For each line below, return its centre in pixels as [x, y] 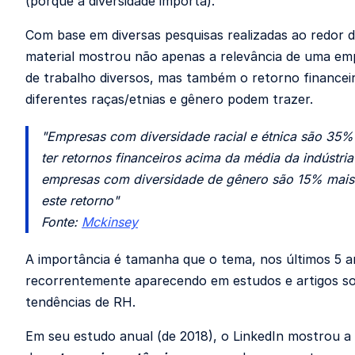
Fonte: [61, 222]
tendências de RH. [80, 302]
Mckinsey [110, 222]
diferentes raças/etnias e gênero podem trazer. [169, 99]
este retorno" [80, 200]
